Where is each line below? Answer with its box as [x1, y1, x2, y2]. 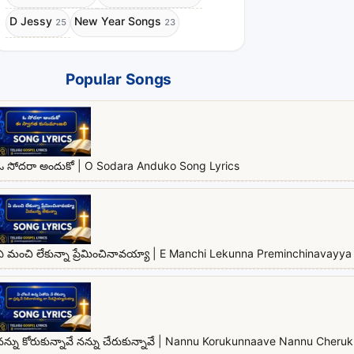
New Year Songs [74, 13, 161, 28]
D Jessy [9, 13, 52, 28]
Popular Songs [65, 70, 172, 92]
